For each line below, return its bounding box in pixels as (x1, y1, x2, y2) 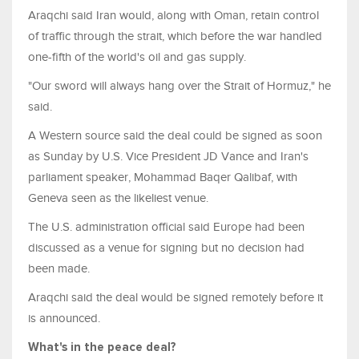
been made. (28, 262, 90, 276)
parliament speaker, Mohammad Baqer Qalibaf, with (28, 171, 297, 184)
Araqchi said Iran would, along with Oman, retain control (28, 9, 319, 22)
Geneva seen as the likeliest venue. (28, 192, 208, 205)
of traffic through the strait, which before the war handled (28, 30, 322, 43)
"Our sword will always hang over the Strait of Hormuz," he (28, 79, 331, 93)
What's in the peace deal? (28, 341, 176, 354)
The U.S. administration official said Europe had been (28, 220, 305, 234)
